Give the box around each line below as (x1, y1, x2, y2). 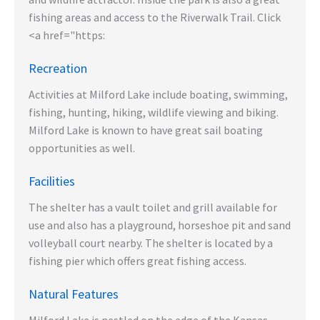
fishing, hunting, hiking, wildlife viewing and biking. (29, 105, 279, 119)
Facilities (29, 173, 75, 189)
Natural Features (29, 286, 119, 302)
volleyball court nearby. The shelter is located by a (29, 236, 273, 250)
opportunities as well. (29, 141, 135, 155)
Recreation (29, 60, 87, 76)
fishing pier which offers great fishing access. (29, 254, 246, 268)
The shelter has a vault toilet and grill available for (29, 200, 277, 214)
